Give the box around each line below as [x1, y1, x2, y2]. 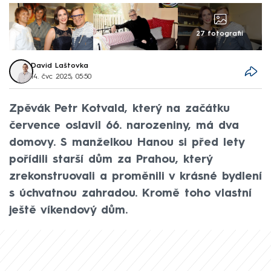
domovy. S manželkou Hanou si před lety [9, 137, 244, 148]
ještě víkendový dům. [9, 204, 128, 216]
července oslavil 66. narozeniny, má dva [9, 120, 239, 131]
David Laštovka [31, 62, 89, 70]
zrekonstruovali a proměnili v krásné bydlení [9, 171, 262, 182]
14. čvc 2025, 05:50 [31, 73, 92, 81]
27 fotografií [196, 30, 244, 38]
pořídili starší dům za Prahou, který [9, 154, 212, 165]
